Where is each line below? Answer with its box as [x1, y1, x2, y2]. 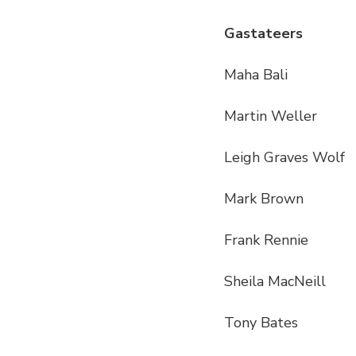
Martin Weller [224, 106, 317, 126]
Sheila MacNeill [224, 272, 326, 292]
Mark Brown [224, 189, 304, 209]
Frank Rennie [224, 230, 308, 250]
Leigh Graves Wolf [224, 148, 345, 168]
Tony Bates [224, 313, 298, 333]
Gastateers [224, 24, 303, 44]
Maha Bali [224, 65, 288, 85]
